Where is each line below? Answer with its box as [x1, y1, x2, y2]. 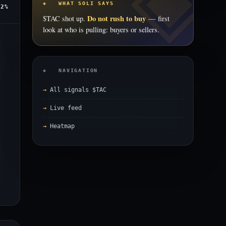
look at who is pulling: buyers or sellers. [43, 25, 159, 34]
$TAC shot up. [43, 14, 87, 23]
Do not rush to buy [87, 13, 146, 24]
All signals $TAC [50, 86, 106, 93]
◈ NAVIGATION [43, 68, 98, 73]
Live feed [50, 104, 82, 111]
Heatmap [50, 123, 75, 130]
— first [146, 14, 169, 23]
